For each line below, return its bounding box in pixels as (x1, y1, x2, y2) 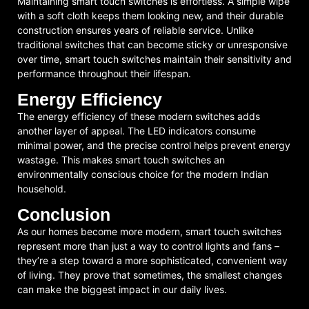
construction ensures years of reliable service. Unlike (17, 23, 254, 36)
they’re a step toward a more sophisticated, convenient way (17, 255, 288, 267)
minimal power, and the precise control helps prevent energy (17, 139, 290, 152)
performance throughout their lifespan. (17, 67, 191, 79)
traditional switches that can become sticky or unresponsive (17, 38, 288, 50)
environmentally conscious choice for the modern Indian (17, 168, 268, 181)
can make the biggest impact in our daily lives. (17, 283, 227, 296)
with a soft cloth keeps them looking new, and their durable (17, 9, 283, 21)
